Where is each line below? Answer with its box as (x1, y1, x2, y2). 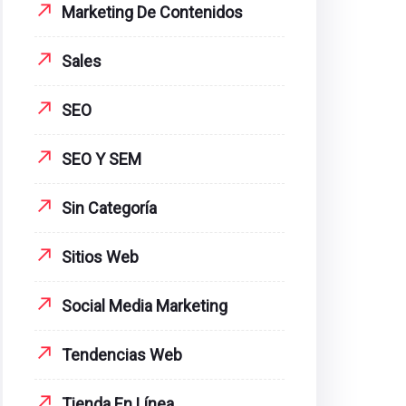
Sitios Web (62, 247, 139, 266)
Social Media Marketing (62, 296, 227, 315)
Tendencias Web (62, 345, 182, 364)
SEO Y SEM (62, 150, 141, 169)
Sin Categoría (62, 198, 157, 217)
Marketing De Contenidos (62, 3, 243, 22)
